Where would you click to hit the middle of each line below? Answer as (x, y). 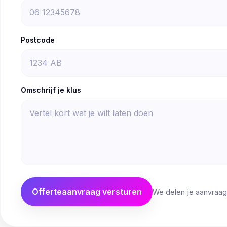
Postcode (38, 40)
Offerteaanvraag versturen (87, 191)
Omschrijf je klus (51, 90)
